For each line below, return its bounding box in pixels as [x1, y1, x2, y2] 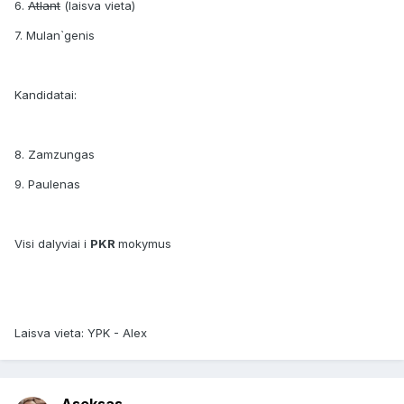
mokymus [118, 236, 171, 252]
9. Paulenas [14, 177, 80, 192]
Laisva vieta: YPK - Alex [14, 326, 147, 341]
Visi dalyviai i [14, 236, 90, 252]
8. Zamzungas [14, 147, 95, 162]
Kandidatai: [14, 87, 77, 103]
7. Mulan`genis [14, 28, 95, 43]
